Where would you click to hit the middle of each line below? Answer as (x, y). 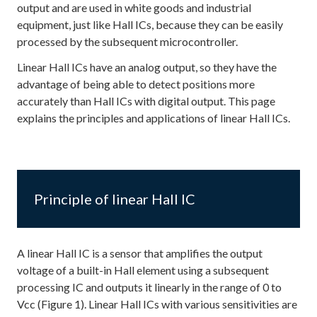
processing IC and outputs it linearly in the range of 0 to (149, 287)
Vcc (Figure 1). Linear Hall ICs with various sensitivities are (157, 304)
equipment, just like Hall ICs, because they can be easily (150, 24)
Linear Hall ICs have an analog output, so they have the (147, 67)
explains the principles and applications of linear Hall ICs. (154, 118)
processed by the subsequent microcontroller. (127, 41)
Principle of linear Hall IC (115, 199)
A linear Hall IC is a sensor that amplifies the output (140, 253)
